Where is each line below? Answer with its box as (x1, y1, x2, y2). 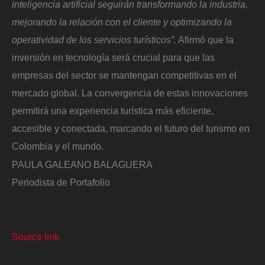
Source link (12, 231, 59, 242)
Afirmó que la (176, 34, 234, 45)
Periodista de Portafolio (12, 177, 112, 188)
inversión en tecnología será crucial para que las (12, 51, 215, 63)
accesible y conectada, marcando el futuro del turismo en (12, 122, 250, 134)
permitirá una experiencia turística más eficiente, (12, 105, 214, 116)
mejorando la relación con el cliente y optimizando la (12, 16, 232, 27)
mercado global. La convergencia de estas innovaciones (12, 87, 248, 98)
